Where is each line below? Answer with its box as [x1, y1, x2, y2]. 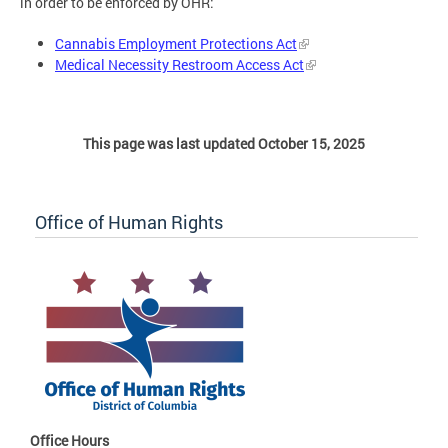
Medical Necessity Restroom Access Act [55, 54, 304, 74]
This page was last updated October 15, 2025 [83, 134, 365, 154]
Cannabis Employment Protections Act [55, 33, 297, 53]
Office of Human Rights [35, 210, 223, 235]
